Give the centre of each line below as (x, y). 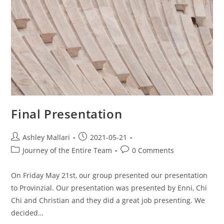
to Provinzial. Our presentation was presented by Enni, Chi (109, 187)
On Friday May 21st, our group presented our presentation (109, 175)
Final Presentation (67, 113)
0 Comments (153, 150)
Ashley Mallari (46, 137)
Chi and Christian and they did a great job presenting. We (108, 200)
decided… (27, 212)
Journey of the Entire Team (67, 150)
